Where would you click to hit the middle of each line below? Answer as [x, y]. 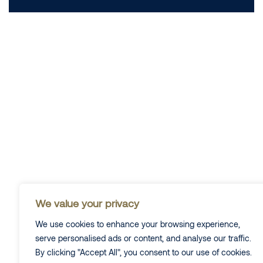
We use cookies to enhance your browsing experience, [138, 224]
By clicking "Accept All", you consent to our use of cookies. [144, 252]
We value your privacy [87, 203]
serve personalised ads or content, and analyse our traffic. [143, 238]
